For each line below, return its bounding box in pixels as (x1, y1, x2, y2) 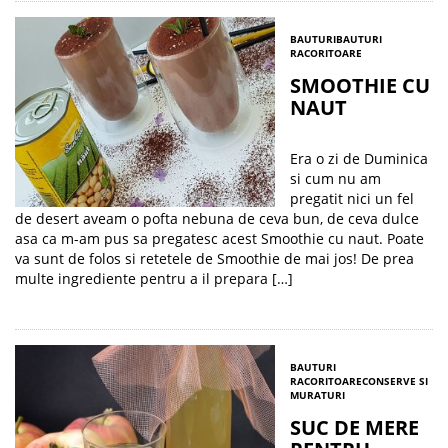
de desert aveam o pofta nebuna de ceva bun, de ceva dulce (15, 209, 419, 228)
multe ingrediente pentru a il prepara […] (15, 269, 293, 288)
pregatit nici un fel (290, 189, 414, 208)
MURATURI (290, 388, 345, 402)
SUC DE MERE (290, 414, 419, 441)
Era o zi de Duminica (290, 149, 428, 168)
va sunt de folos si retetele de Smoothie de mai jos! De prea (15, 249, 414, 268)
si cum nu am (290, 169, 381, 188)
